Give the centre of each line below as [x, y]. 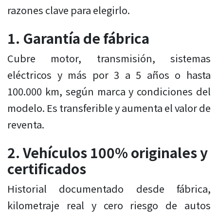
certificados [47, 169]
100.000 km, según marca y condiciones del [109, 91]
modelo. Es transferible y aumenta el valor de [109, 108]
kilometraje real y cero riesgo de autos [109, 205]
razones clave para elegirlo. [69, 10]
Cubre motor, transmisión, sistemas [109, 58]
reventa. [26, 125]
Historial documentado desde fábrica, [109, 189]
